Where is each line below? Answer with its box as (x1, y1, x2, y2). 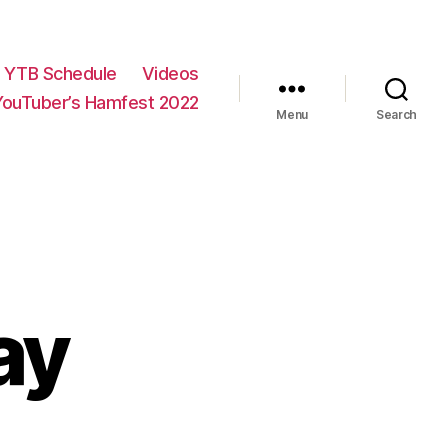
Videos (141, 63, 199, 85)
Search (375, 107, 418, 123)
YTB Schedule (3, 63, 117, 85)
